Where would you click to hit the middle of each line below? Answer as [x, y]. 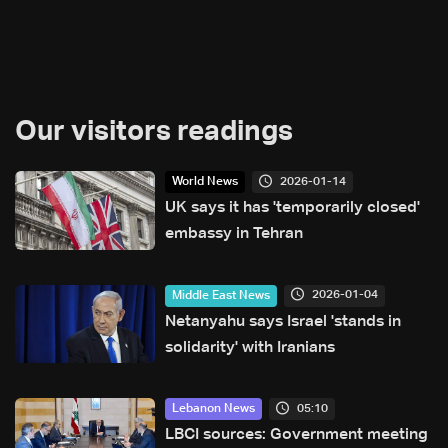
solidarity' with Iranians [250, 347]
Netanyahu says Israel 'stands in [283, 321]
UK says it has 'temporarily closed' [292, 208]
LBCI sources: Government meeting [296, 435]
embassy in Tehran [234, 234]
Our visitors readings [154, 132]
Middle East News [221, 295]
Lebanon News [213, 409]
